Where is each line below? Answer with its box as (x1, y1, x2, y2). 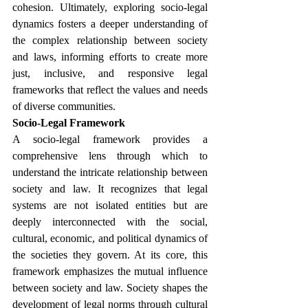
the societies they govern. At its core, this (12, 249, 208, 261)
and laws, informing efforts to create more (12, 51, 208, 63)
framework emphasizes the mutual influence (12, 265, 208, 277)
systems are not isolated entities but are (12, 199, 208, 211)
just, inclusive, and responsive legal (12, 67, 208, 79)
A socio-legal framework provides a (12, 133, 208, 145)
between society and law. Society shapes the (12, 282, 208, 294)
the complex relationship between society (12, 34, 208, 46)
